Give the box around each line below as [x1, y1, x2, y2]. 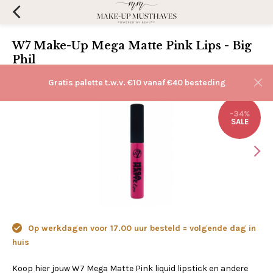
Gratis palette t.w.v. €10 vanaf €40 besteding [48, 77, 225, 88]
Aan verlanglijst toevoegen [90, 72, 185, 81]
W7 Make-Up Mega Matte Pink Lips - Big [12, 39, 252, 52]
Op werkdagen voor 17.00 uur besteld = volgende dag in [26, 223, 256, 233]
